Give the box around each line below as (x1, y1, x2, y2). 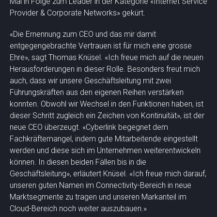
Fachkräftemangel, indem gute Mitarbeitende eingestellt (10, 134, 198, 143)
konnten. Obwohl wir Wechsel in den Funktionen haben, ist (10, 99, 203, 108)
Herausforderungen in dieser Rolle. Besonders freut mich (10, 64, 200, 74)
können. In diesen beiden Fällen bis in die (10, 157, 146, 167)
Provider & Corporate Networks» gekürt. (10, 8, 145, 17)
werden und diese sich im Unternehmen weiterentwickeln (10, 145, 201, 155)
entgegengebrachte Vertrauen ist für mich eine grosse (10, 41, 192, 50)
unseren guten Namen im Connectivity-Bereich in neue (10, 180, 191, 190)
